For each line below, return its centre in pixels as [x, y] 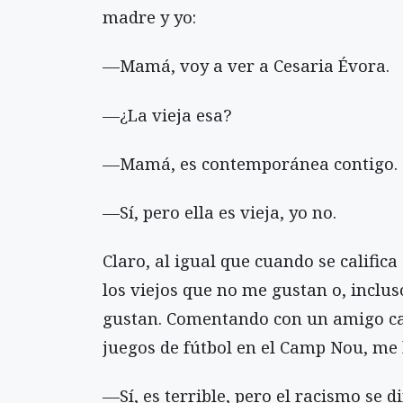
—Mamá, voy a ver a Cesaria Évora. [246, 66]
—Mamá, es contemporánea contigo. [250, 163]
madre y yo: [149, 17]
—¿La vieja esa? [167, 114]
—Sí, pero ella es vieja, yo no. [219, 211]
